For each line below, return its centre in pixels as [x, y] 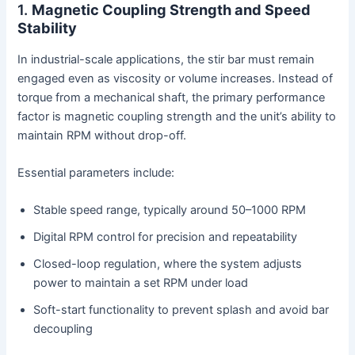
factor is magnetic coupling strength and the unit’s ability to [177, 116]
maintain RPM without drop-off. [102, 135]
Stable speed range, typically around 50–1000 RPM [170, 210]
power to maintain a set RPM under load [141, 283]
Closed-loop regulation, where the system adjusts [168, 264]
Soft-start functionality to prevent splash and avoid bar [181, 310]
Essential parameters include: [96, 172]
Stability [48, 28]
